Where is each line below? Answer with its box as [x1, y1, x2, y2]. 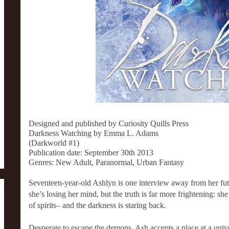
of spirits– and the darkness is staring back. [29, 201, 166, 210]
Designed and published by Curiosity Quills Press [29, 119, 189, 128]
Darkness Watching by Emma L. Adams [29, 129, 158, 138]
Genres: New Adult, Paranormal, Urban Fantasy [29, 158, 184, 167]
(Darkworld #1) [29, 139, 79, 147]
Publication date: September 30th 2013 [29, 148, 153, 157]
